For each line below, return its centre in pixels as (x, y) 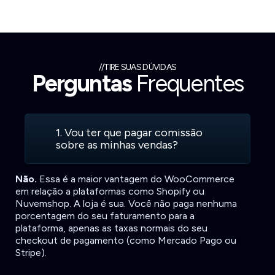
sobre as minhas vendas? (117, 145)
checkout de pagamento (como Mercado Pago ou (126, 240)
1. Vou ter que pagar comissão (130, 132)
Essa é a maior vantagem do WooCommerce (136, 179)
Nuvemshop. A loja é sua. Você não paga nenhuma (126, 203)
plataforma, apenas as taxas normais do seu (112, 228)
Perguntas (81, 83)
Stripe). (31, 252)
